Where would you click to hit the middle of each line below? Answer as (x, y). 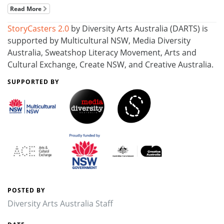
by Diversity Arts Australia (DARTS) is (138, 28)
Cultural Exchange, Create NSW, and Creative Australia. (110, 64)
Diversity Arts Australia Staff (60, 203)
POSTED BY (26, 190)
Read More (26, 8)
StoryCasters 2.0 (38, 28)
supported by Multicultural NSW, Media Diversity (99, 40)
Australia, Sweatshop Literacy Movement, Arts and (102, 52)
